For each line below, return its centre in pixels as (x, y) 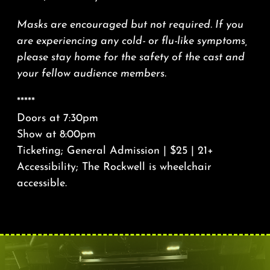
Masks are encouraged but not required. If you (130, 25)
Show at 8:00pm (56, 134)
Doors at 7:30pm (57, 118)
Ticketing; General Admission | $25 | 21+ (115, 151)
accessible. (42, 183)
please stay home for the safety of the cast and (130, 57)
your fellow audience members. (91, 74)
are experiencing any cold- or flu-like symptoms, (132, 41)
